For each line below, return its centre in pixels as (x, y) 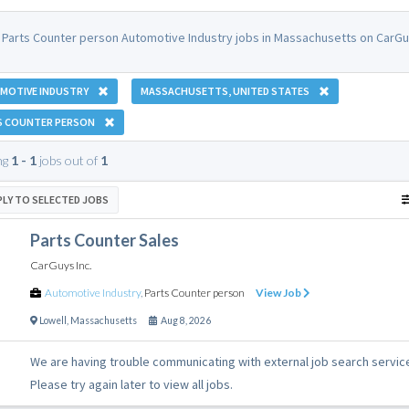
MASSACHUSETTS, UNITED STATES (225, 90)
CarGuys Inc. (60, 265)
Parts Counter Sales (104, 240)
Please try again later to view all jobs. (131, 384)
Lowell (52, 320)
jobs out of (68, 160)
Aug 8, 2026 (184, 320)
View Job (279, 292)
